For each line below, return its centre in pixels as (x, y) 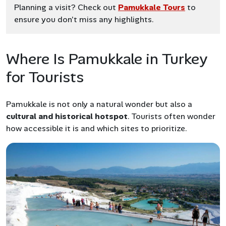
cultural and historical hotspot (67, 116)
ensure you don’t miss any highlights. (84, 19)
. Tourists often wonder (172, 116)
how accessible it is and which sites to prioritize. (97, 128)
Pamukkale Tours (152, 7)
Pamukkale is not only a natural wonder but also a (99, 104)
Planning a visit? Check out (66, 7)
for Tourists (45, 77)
